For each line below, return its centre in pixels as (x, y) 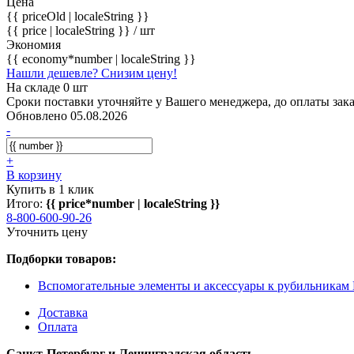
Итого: (26, 203)
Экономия (34, 44)
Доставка (63, 312)
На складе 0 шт (47, 87)
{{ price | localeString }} (70, 30)
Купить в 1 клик (50, 189)
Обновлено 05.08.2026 (67, 115)
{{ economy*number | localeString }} (101, 58)
